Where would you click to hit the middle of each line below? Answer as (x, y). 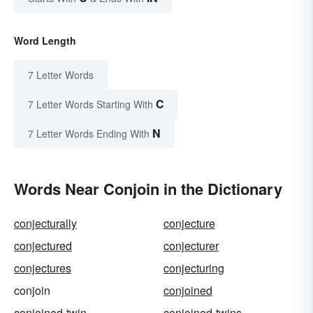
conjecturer (191, 245)
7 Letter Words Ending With (89, 133)
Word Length (45, 40)
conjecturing (194, 268)
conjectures (43, 268)
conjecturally (45, 223)
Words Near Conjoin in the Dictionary (148, 188)
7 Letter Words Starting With (90, 104)
